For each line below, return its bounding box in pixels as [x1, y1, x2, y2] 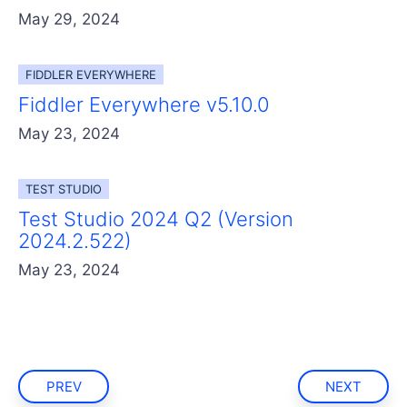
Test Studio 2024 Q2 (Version [18, 206, 293, 231]
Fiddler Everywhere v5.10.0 [18, 92, 270, 116]
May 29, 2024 [18, 9, 120, 28]
